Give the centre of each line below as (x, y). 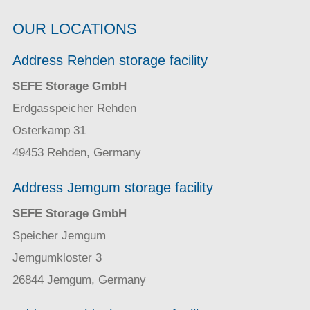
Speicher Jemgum (59, 236)
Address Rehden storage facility (110, 61)
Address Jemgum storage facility (113, 188)
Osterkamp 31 (49, 131)
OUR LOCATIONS (75, 29)
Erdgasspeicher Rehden (74, 109)
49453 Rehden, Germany (77, 153)
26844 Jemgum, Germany (79, 280)
